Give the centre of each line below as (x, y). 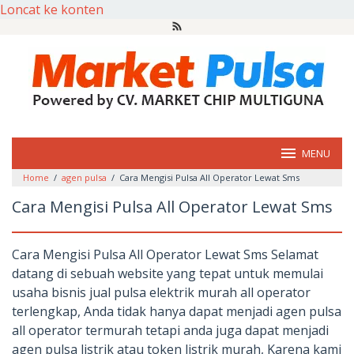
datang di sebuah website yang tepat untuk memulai (168, 273)
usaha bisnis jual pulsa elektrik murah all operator (161, 292)
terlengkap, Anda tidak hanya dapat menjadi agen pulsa (177, 311)
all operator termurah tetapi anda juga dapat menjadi (170, 330)
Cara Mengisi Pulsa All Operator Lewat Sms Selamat (165, 254)
